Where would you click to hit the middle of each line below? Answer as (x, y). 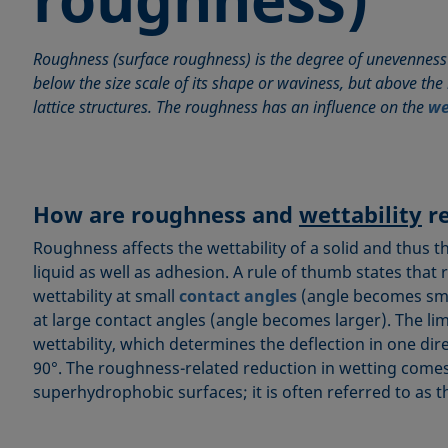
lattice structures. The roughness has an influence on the (230, 107)
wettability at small (105, 296)
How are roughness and (165, 214)
